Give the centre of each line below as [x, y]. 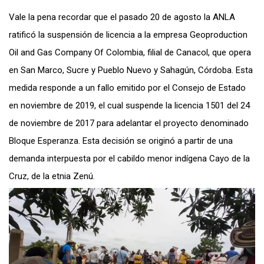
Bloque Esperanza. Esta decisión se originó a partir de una [121, 141]
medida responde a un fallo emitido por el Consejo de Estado [127, 88]
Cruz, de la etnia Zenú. [52, 176]
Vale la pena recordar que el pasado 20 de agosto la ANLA [122, 17]
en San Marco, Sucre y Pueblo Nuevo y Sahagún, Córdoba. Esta [131, 70]
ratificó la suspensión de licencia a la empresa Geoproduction [128, 35]
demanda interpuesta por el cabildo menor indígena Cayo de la [129, 159]
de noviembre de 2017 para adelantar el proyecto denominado [129, 123]
